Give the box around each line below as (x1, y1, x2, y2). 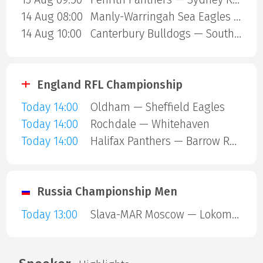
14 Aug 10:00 (21, 27, 82, 41)
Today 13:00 (21, 207, 77, 221)
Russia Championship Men (37, 185, 177, 199)
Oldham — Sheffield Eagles (90, 100, 225, 114)
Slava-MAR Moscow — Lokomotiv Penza (231, 207, 239, 221)
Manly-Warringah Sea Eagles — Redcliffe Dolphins (233, 10, 241, 24)
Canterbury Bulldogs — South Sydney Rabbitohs (234, 27, 241, 41)
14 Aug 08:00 (21, 10, 83, 24)
